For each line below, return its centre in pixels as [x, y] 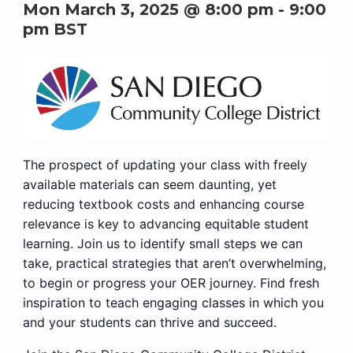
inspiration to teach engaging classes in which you [173, 303]
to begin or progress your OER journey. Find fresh [171, 283]
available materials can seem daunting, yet [149, 185]
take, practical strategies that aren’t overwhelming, [174, 264]
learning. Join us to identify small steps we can [162, 244]
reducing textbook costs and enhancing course [163, 204]
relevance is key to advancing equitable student [165, 224]
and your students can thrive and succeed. [149, 323]
